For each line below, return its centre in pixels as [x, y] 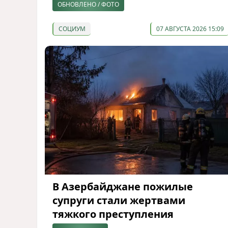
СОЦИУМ [72, 28]
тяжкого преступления [113, 214]
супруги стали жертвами [119, 200]
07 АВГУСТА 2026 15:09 [190, 28]
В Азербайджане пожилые [123, 186]
